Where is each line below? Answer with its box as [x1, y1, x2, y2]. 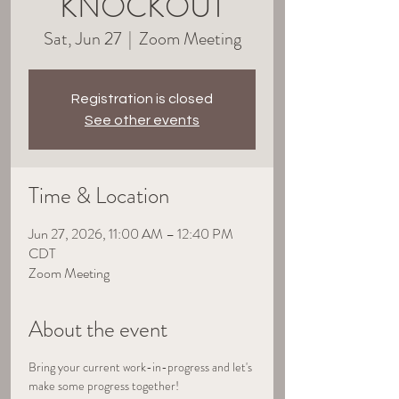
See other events [85, 113, 199, 128]
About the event [28, 313, 167, 346]
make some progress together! [28, 377, 179, 395]
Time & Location [28, 180, 169, 213]
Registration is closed [71, 92, 213, 107]
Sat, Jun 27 [43, 26, 121, 53]
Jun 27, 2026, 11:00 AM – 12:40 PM [28, 224, 233, 245]
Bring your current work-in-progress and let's [28, 358, 255, 377]
